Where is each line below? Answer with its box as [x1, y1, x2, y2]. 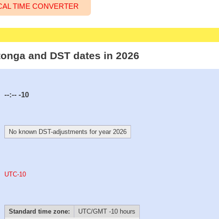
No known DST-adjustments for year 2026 [8, 128, 127, 136]
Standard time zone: [8, 207, 70, 215]
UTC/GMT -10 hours [78, 207, 135, 215]
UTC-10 [4, 170, 26, 178]
